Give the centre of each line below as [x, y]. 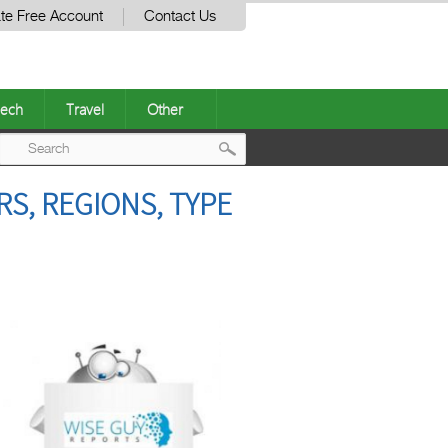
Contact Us [180, 16]
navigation [288, 229]
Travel [85, 109]
